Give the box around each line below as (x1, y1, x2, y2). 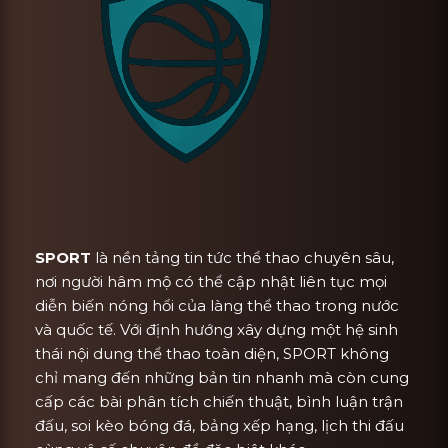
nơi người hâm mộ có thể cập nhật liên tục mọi (35, 271, 387, 291)
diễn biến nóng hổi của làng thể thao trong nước (35, 295, 399, 315)
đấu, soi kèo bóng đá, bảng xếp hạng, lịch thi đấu (35, 415, 404, 435)
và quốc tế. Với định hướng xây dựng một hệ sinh (35, 319, 398, 339)
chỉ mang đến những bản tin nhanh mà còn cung (35, 367, 409, 387)
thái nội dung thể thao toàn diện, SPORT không (35, 343, 389, 363)
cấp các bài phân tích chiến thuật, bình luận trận (35, 391, 403, 411)
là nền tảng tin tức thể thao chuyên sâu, (91, 247, 394, 267)
